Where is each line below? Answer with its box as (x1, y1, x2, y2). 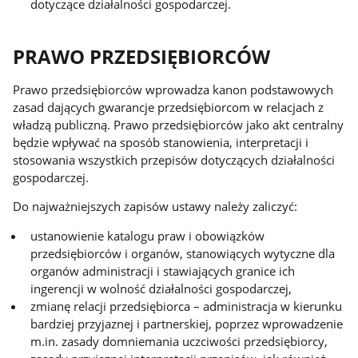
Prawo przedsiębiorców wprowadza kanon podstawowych (13, 81, 334, 97)
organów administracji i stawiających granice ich (30, 263, 296, 279)
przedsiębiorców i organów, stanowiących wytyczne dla (30, 245, 336, 261)
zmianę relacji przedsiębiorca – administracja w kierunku (30, 298, 343, 314)
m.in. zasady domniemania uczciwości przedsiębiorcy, (30, 333, 328, 349)
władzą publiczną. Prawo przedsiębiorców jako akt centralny (13, 116, 344, 133)
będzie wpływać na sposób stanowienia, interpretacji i (13, 133, 309, 150)
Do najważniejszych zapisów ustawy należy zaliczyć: (13, 198, 298, 215)
